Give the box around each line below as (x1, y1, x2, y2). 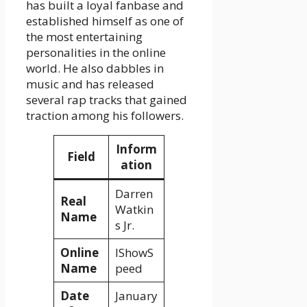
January (114, 288, 158, 304)
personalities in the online (26, 45, 166, 61)
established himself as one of (26, 13, 184, 29)
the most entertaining (26, 29, 143, 45)
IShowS (114, 245, 153, 261)
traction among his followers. (26, 108, 184, 124)
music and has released (26, 76, 154, 93)
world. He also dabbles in (26, 60, 164, 77)
